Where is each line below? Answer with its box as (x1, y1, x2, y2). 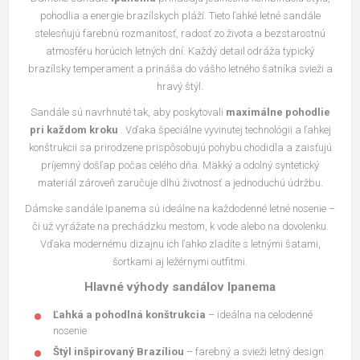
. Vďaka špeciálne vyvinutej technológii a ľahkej (117, 123, 331, 136)
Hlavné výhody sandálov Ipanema (84, 279, 276, 294)
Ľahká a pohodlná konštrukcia (53, 308, 206, 321)
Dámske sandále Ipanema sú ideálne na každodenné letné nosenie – (25, 202, 335, 215)
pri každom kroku (29, 123, 118, 136)
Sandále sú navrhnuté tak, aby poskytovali (30, 105, 226, 118)
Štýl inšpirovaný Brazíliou (53, 345, 184, 358)
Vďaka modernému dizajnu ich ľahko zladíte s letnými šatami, (39, 237, 321, 250)
